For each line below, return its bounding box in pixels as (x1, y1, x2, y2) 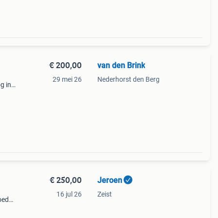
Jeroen (97, 176, 122, 185)
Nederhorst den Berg (97, 75, 160, 83)
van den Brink (97, 61, 145, 70)
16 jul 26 (56, 190, 82, 198)
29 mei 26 (52, 75, 82, 83)
